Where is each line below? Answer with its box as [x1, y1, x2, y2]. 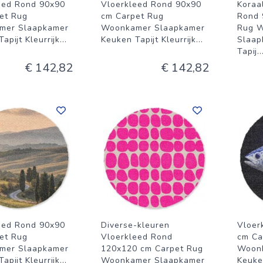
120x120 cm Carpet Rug [101, 243, 203, 254]
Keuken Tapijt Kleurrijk [101, 34, 196, 45]
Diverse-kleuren [101, 220, 170, 231]
